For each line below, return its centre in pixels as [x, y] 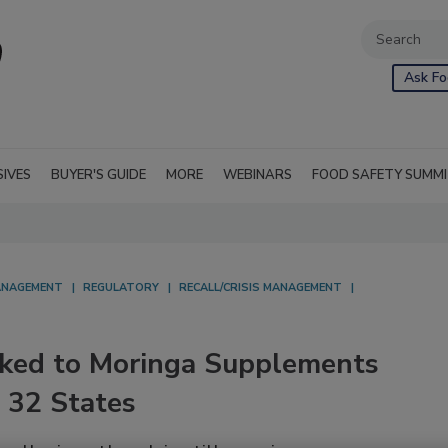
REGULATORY [121, 287]
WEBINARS [257, 175]
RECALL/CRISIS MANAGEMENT [260, 287]
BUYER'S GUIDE [98, 175]
